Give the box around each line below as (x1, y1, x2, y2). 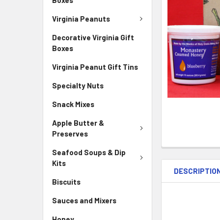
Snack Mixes (52, 100, 94, 109)
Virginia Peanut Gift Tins (52, 62, 138, 71)
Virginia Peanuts (52, 14, 110, 23)
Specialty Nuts (52, 81, 104, 90)
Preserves (52, 129, 88, 138)
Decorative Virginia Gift (52, 33, 134, 42)
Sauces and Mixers (52, 196, 116, 205)
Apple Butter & (52, 118, 104, 127)
